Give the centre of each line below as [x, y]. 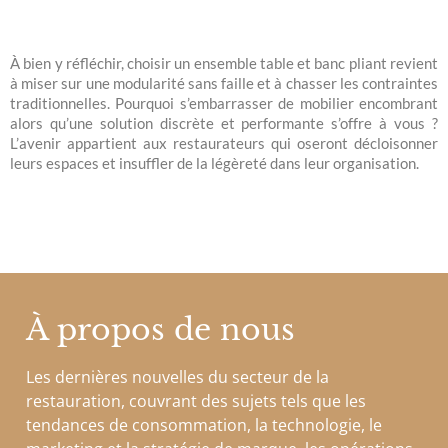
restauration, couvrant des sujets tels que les [196, 400]
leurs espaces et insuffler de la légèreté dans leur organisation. [214, 162]
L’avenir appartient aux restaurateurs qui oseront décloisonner [224, 142]
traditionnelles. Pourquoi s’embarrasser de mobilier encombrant [224, 102]
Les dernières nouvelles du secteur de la [177, 376]
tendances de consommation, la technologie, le [204, 424]
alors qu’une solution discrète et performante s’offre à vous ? [224, 122]
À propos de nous [160, 329]
